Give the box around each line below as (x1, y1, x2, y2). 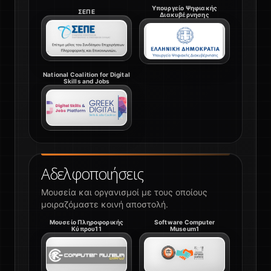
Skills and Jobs (63, 77, 110, 85)
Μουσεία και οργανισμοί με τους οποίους (41, 187, 207, 198)
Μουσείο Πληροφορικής (49, 218, 124, 226)
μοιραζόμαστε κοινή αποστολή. (41, 199, 168, 210)
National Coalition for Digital (43, 71, 130, 79)
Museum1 (169, 225, 200, 233)
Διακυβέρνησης (160, 11, 209, 19)
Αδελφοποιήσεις (41, 163, 143, 184)
